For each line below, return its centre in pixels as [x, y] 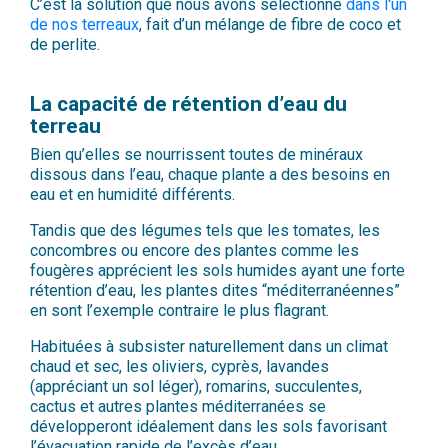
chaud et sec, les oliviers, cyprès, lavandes [179, 367]
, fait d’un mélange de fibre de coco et [270, 25]
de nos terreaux [84, 25]
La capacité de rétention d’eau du [188, 104]
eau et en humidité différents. [132, 195]
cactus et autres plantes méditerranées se [178, 407]
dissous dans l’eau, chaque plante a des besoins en [210, 175]
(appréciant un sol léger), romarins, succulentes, [196, 387]
